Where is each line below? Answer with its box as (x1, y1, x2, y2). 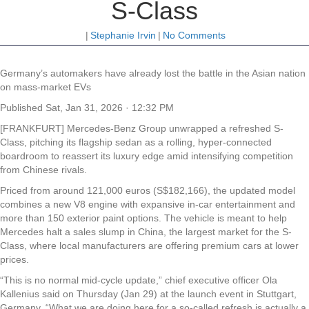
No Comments (163, 29, 226, 41)
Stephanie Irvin (90, 29, 156, 41)
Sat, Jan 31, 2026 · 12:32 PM (46, 101, 174, 113)
